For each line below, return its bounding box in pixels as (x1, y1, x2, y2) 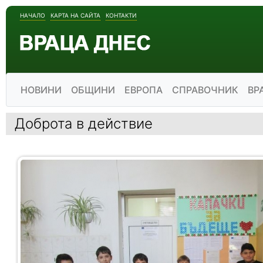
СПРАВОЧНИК (172, 84, 238, 96)
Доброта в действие (15, 115, 153, 132)
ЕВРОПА (124, 84, 163, 96)
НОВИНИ (21, 84, 62, 96)
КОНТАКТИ (106, 12, 137, 19)
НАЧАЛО (20, 12, 45, 19)
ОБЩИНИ (71, 84, 115, 96)
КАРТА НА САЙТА (50, 12, 100, 19)
